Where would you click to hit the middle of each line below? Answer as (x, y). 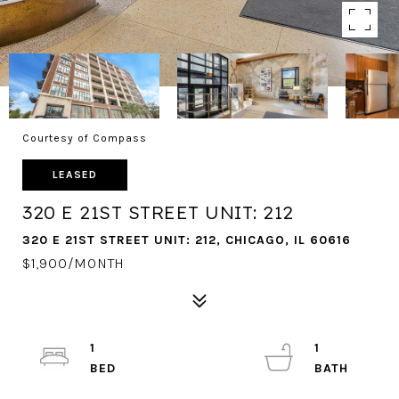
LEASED (75, 175)
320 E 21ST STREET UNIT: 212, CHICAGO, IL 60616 (187, 240)
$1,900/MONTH (73, 263)
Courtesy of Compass (85, 138)
